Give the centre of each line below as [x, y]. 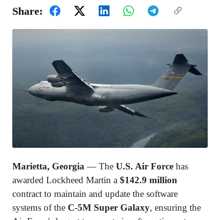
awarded [29, 180]
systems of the [40, 208]
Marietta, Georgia [48, 166]
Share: [27, 11]
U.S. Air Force [145, 166]
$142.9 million [149, 180]
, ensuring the [175, 208]
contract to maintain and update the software [95, 194]
